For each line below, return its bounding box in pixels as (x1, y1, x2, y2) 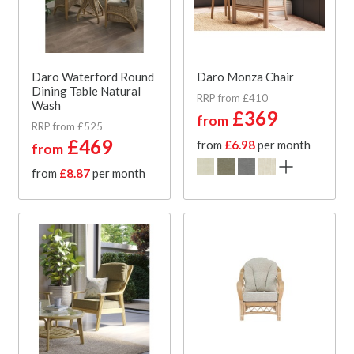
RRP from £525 (32, 119, 103, 133)
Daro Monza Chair (197, 69, 294, 84)
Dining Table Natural (32, 83, 141, 98)
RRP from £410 (197, 91, 268, 104)
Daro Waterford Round (32, 69, 154, 84)
